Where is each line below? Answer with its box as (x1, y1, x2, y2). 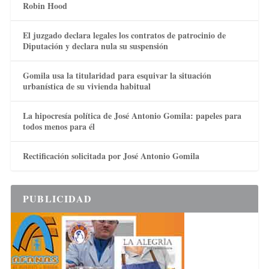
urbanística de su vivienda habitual (22, 79, 151, 92)
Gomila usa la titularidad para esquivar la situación (22, 68, 211, 82)
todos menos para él (22, 119, 95, 133)
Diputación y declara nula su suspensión (22, 39, 168, 52)
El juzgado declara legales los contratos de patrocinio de (22, 28, 226, 41)
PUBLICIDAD (22, 191, 92, 205)
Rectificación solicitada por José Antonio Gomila (22, 149, 199, 162)
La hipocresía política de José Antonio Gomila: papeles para (22, 109, 241, 122)
